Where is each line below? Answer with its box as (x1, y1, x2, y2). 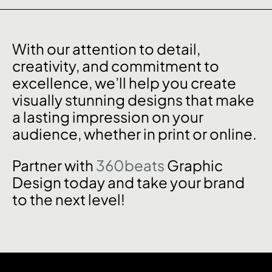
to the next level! (12, 190, 125, 209)
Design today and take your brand (12, 173, 245, 192)
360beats (96, 156, 167, 175)
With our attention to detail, (12, 39, 200, 58)
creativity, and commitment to (12, 56, 219, 75)
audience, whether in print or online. (12, 124, 257, 143)
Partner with (12, 156, 96, 175)
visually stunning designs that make (12, 90, 254, 109)
